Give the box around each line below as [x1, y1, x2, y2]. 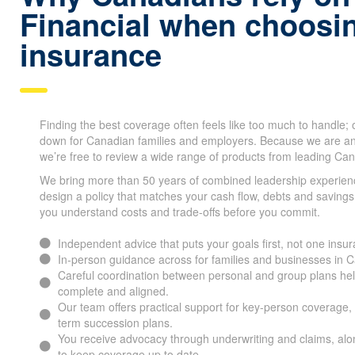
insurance [20, 32, 162, 76]
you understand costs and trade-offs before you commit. [40, 204, 320, 219]
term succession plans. [57, 315, 173, 330]
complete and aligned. [57, 283, 169, 299]
